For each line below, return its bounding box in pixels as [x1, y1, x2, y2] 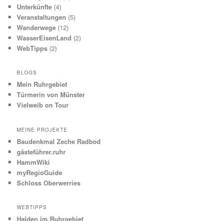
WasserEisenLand [17, 33, 72, 42]
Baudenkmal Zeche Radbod [17, 136, 101, 146]
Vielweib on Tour [17, 100, 69, 110]
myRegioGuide [17, 167, 63, 177]
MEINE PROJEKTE [17, 126, 68, 133]
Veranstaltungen [17, 12, 67, 22]
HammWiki [17, 157, 50, 167]
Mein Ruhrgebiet [17, 79, 68, 89]
